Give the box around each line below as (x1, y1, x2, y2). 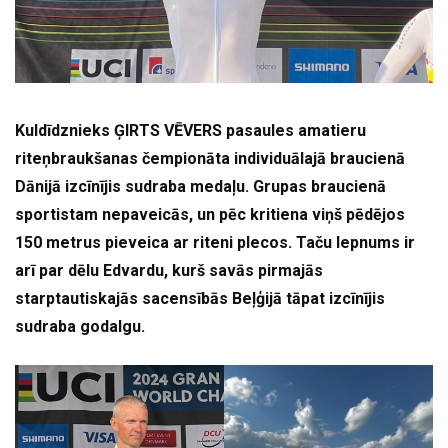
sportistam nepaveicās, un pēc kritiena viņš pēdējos (15, 205, 405, 225)
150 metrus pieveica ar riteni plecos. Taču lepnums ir (15, 233, 415, 253)
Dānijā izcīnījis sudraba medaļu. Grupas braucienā (15, 177, 386, 197)
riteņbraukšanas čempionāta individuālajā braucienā (15, 149, 405, 169)
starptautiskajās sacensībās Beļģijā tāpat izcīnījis (15, 289, 385, 309)
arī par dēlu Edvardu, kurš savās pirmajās (15, 261, 323, 281)
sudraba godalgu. (15, 317, 145, 337)
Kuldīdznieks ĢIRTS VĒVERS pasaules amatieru (15, 121, 366, 141)
